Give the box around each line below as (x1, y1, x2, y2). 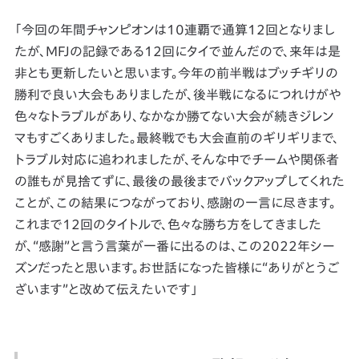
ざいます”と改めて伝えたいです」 (14, 283, 198, 296)
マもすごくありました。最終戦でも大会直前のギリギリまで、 (14, 131, 339, 145)
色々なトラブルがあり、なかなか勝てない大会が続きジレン (14, 110, 333, 123)
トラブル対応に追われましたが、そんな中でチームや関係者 (14, 153, 339, 167)
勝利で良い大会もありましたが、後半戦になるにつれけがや (14, 88, 341, 102)
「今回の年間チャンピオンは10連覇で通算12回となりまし (14, 23, 335, 37)
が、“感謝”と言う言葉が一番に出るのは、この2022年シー (14, 240, 334, 253)
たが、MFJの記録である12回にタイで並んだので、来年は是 (14, 45, 341, 58)
